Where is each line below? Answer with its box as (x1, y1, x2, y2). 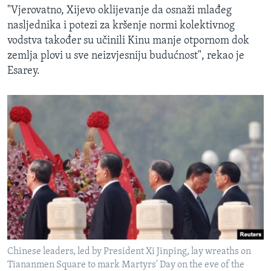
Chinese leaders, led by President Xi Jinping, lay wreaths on (7, 247, 251, 257)
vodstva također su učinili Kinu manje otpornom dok (7, 35, 249, 47)
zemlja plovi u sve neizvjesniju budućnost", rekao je (7, 50, 244, 62)
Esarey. (7, 65, 40, 77)
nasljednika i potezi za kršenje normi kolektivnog (7, 20, 235, 32)
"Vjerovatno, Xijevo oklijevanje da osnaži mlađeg (7, 5, 232, 17)
